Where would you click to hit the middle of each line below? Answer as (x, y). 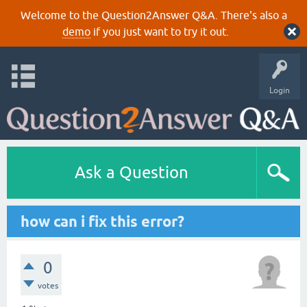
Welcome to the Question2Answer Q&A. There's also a (153, 15)
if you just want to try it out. (159, 32)
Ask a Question (132, 172)
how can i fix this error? (102, 221)
